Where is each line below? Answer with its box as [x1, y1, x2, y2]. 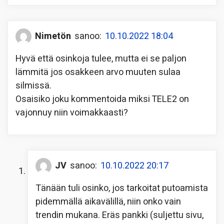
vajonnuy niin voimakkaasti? [15, 105, 128, 119]
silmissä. [15, 78, 51, 92]
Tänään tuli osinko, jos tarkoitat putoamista [35, 181, 208, 195]
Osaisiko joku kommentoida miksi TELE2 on [15, 92, 189, 106]
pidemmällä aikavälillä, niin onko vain [35, 194, 181, 208]
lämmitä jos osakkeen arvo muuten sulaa [15, 65, 180, 79]
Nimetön [35, 29, 71, 43]
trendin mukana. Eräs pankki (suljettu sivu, [35, 208, 203, 222]
